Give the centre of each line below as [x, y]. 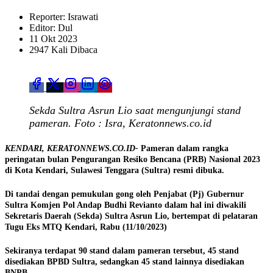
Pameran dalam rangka [183, 148]
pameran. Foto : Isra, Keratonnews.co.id [120, 123]
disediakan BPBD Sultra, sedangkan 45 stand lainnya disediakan [125, 262]
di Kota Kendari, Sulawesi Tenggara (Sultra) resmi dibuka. [115, 170]
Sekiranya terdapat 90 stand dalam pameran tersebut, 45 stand [122, 251]
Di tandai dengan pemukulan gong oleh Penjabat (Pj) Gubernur [124, 194]
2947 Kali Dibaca [63, 49]
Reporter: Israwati [64, 16]
